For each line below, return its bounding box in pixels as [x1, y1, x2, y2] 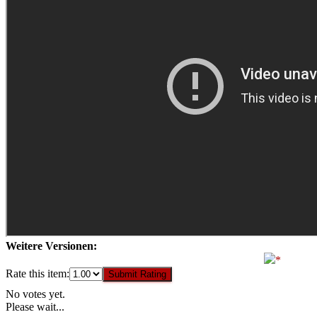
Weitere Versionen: [6, 240, 97, 253]
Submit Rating [108, 269, 166, 280]
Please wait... [6, 301, 64, 313]
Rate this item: [6, 267, 69, 280]
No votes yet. [6, 288, 65, 301]
